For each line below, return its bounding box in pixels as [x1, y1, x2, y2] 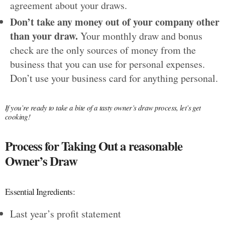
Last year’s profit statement [10, 206, 121, 220]
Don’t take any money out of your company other [10, 14, 219, 29]
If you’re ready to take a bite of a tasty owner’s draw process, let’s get [5, 102, 201, 113]
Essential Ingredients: [5, 185, 75, 197]
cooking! [5, 111, 31, 122]
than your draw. [10, 28, 78, 43]
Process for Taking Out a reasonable [5, 136, 182, 155]
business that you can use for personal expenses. [10, 57, 205, 71]
